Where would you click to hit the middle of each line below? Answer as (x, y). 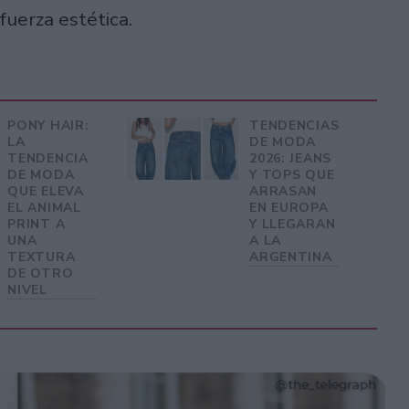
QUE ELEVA (46, 191)
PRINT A (37, 224)
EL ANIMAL (44, 207)
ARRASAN (283, 191)
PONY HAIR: (48, 125)
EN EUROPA (289, 207)
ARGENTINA (291, 257)
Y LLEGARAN (293, 224)
